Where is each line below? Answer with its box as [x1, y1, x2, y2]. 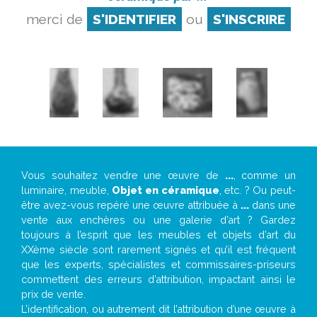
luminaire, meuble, [21, 184, 113, 196]
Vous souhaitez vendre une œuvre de [21, 169, 225, 181]
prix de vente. [21, 288, 86, 300]
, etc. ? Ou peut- [219, 184, 296, 196]
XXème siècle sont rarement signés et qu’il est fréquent [21, 243, 296, 255]
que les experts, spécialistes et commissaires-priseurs [21, 258, 296, 270]
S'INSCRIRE [212, 11, 285, 27]
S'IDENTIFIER [92, 11, 176, 27]
